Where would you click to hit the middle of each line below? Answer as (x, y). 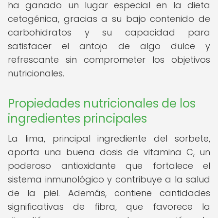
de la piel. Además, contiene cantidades (109, 193)
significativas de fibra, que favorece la (109, 207)
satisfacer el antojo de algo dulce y (109, 46)
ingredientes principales (77, 118)
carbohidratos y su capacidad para (109, 32)
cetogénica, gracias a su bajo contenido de (109, 19)
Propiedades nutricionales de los (102, 103)
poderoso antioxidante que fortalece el (109, 166)
